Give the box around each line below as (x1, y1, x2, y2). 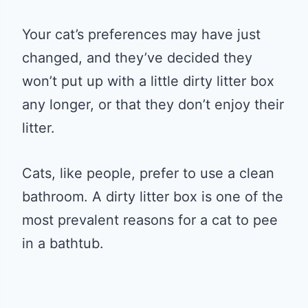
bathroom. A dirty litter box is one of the (22, 188, 283, 205)
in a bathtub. (22, 234, 104, 252)
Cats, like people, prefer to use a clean (22, 164, 274, 181)
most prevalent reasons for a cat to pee (22, 211, 278, 228)
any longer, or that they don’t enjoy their (22, 96, 284, 113)
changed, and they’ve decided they (22, 49, 252, 66)
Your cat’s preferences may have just (22, 25, 261, 43)
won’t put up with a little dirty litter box (22, 72, 274, 89)
